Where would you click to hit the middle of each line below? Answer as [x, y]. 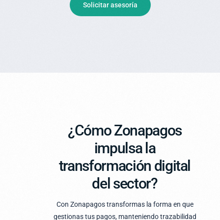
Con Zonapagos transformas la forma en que [125, 205]
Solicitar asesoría [110, 5]
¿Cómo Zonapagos [125, 131]
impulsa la [125, 148]
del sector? [125, 184]
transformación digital [125, 166]
